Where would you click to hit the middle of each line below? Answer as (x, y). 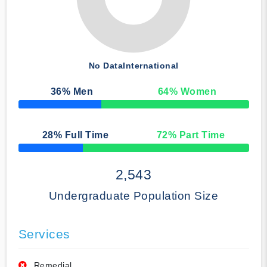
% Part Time (196, 135)
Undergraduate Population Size (133, 196)
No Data (105, 66)
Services (44, 234)
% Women (193, 92)
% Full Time (81, 135)
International (151, 66)
